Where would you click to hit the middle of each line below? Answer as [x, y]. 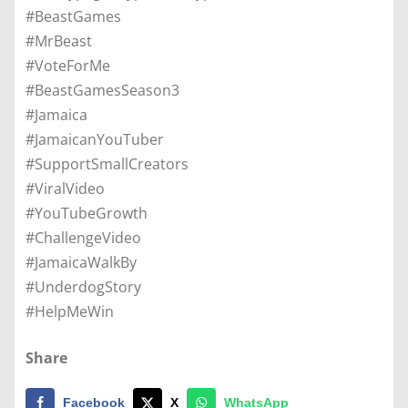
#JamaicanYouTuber [95, 139]
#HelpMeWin [71, 311]
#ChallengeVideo [83, 237]
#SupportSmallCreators [107, 163]
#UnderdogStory [83, 286]
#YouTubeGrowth [87, 213]
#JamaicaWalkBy [81, 262]
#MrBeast [59, 41]
